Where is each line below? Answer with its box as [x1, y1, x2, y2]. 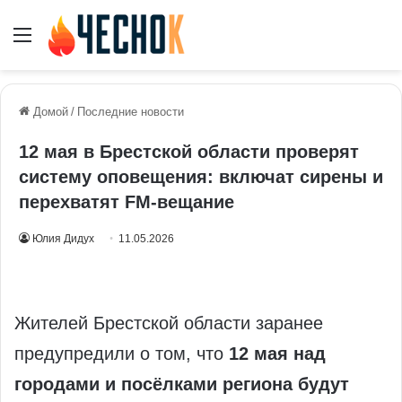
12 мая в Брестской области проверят [19, 142, 359, 162]
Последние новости [77, 105, 184, 119]
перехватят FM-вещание [19, 192, 234, 213]
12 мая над [229, 344, 326, 364]
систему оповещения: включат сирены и [19, 167, 383, 188]
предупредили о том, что [14, 344, 229, 364]
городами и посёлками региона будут [14, 374, 349, 395]
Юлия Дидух [32, 232, 94, 246]
